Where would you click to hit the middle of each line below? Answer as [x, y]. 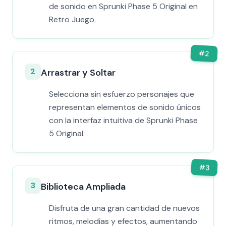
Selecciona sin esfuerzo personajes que [122, 94]
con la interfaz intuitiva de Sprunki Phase [123, 120]
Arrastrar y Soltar [78, 73]
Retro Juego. [72, 19]
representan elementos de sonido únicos [125, 107]
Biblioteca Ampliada [83, 187]
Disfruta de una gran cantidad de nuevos [124, 208]
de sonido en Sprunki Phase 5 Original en [123, 6]
